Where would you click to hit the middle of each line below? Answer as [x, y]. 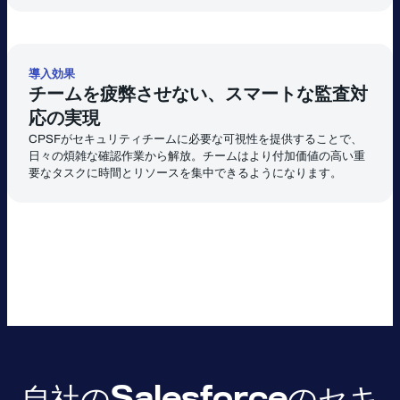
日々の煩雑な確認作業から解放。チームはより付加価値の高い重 [197, 156]
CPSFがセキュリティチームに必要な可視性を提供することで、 [196, 139]
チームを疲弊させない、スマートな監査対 [198, 95]
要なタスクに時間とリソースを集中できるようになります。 [185, 173]
